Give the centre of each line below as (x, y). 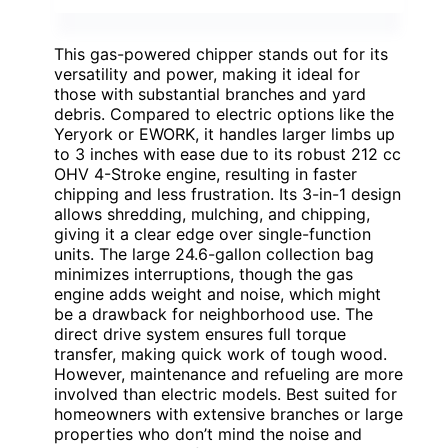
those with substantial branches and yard (210, 94)
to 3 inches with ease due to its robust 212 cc (227, 154)
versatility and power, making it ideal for (207, 74)
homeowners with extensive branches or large (228, 414)
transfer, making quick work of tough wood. (220, 354)
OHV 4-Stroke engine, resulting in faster (205, 174)
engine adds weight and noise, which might (217, 294)
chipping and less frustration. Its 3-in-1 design (227, 194)
